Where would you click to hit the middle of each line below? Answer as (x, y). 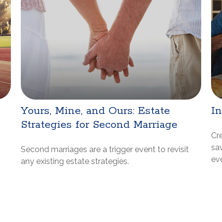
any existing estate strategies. (75, 162)
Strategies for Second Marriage (99, 125)
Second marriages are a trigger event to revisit (105, 150)
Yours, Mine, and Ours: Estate (96, 111)
